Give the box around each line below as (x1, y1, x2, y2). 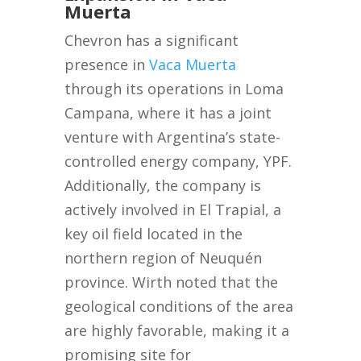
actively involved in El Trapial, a (64, 200, 282, 220)
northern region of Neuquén (64, 248, 263, 268)
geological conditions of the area (64, 297, 294, 317)
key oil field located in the (64, 224, 243, 244)
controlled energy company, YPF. (64, 151, 293, 172)
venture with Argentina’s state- (64, 127, 281, 147)
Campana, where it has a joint (64, 103, 272, 123)
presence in (64, 55, 150, 75)
